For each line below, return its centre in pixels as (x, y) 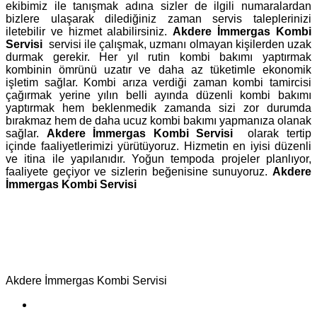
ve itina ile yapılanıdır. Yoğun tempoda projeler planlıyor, (158, 158)
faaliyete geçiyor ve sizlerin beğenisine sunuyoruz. (139, 171)
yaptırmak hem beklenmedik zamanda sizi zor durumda (158, 108)
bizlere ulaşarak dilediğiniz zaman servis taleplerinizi (158, 18)
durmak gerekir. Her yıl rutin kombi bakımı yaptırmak (158, 57)
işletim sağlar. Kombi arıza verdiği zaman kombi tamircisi (158, 82)
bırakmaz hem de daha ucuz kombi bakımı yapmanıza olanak (158, 120)
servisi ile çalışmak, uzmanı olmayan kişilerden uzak (180, 44)
